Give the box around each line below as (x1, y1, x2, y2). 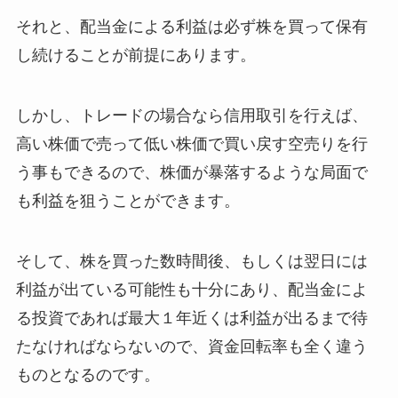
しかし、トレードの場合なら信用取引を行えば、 (15, 107, 368, 125)
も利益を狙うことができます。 (15, 192, 240, 211)
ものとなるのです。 (15, 366, 160, 385)
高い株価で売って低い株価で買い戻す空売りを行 (15, 135, 368, 154)
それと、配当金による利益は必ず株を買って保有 (15, 18, 368, 36)
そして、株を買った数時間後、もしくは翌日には (15, 252, 368, 271)
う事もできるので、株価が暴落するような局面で (15, 163, 368, 182)
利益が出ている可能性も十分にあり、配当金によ (15, 281, 368, 299)
